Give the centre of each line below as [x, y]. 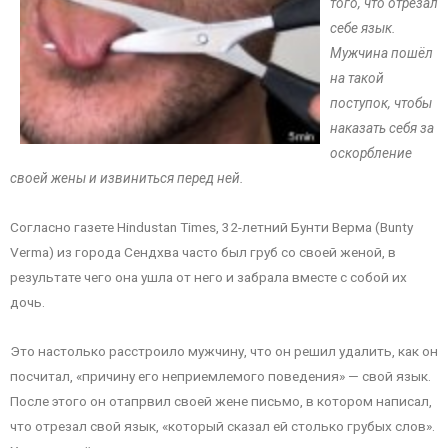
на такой [357, 78]
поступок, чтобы [381, 103]
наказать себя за [382, 128]
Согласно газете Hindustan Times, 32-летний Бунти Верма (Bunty [211, 227]
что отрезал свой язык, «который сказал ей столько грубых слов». [222, 425]
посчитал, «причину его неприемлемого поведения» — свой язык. [220, 375]
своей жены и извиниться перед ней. [127, 178]
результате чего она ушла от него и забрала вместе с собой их [208, 277]
